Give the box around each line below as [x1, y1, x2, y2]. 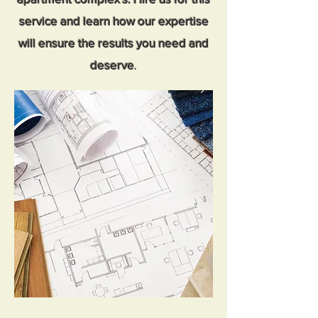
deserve [90, 58, 134, 72]
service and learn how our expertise [18, 14, 209, 28]
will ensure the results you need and [18, 36, 209, 50]
